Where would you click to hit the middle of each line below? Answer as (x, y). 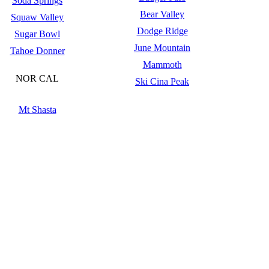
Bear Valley (162, 14)
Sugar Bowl (37, 34)
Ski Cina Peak (162, 81)
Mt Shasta (37, 110)
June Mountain (162, 48)
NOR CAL (37, 78)
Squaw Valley (37, 17)
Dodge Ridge (162, 31)
